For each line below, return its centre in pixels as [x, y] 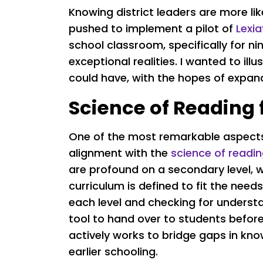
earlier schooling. [113, 252]
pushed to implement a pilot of [152, 29]
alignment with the [120, 153]
